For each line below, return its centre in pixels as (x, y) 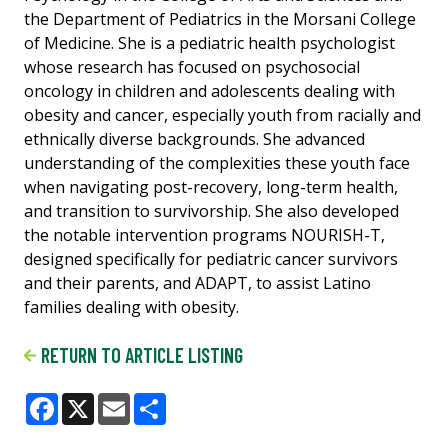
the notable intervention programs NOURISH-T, (204, 235)
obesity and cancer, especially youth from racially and (222, 115)
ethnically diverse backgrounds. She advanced (194, 139)
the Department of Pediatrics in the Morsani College (220, 19)
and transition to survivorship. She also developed (211, 211)
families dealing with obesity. (131, 307)
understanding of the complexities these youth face (217, 163)
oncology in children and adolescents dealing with (209, 91)
